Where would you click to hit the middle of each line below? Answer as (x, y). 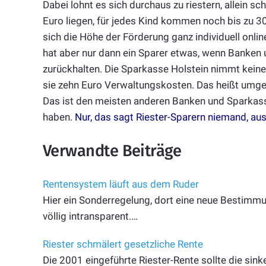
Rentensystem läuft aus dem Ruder (121, 184)
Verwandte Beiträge (112, 151)
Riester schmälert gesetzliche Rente (123, 244)
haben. (59, 117)
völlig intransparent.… (90, 216)
